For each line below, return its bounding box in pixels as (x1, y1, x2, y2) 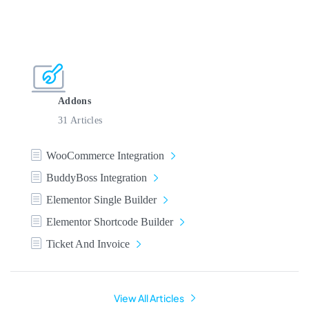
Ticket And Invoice (46, 238, 130, 250)
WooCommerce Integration (46, 150, 164, 162)
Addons (58, 95, 92, 107)
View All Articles (114, 292, 184, 305)
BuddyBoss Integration (46, 172, 147, 184)
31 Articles (58, 114, 103, 126)
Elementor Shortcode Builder (46, 216, 173, 228)
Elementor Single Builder (46, 194, 157, 206)
